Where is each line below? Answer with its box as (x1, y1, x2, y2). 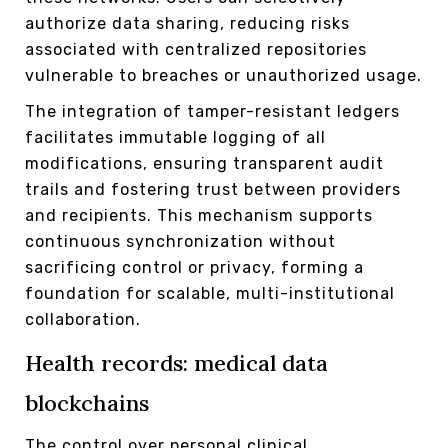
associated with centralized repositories (25, 39, 367, 59)
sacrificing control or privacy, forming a (25, 257, 364, 277)
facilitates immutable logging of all (25, 127, 326, 147)
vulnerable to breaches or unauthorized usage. (25, 65, 422, 85)
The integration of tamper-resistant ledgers (25, 101, 400, 121)
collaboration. (25, 309, 141, 329)
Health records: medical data (25, 348, 328, 377)
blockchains (25, 388, 149, 417)
